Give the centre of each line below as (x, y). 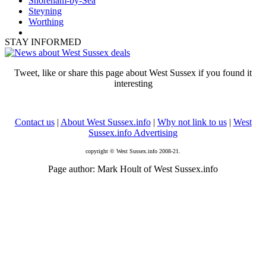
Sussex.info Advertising (133, 132)
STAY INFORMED (43, 42)
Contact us (34, 122)
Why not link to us (192, 122)
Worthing (46, 21)
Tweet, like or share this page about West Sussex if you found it (133, 72)
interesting (133, 83)
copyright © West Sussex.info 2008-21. (133, 151)
